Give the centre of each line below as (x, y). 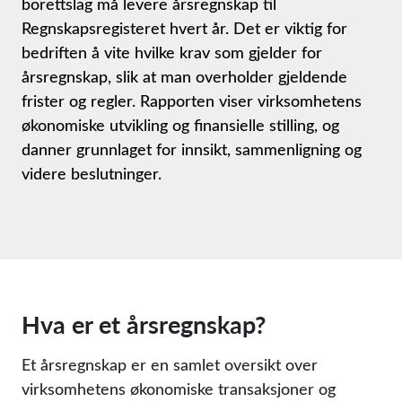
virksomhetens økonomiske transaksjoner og (179, 389)
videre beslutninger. (92, 173)
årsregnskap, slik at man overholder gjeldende (184, 76)
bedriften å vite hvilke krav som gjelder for (172, 52)
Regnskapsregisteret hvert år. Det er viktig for (184, 28)
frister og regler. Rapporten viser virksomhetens (192, 100)
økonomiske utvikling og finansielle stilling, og (180, 125)
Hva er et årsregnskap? (144, 324)
